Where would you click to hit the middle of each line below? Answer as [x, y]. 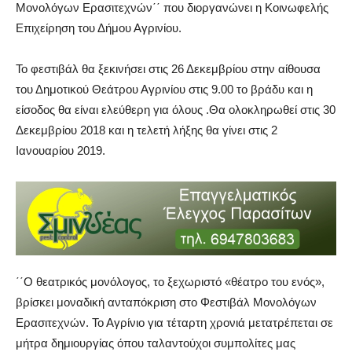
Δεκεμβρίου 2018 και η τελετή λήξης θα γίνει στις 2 [147, 130]
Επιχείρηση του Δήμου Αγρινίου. [99, 27]
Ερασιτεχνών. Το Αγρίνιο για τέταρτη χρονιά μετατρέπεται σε [174, 322]
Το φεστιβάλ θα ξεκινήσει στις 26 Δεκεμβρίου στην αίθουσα [168, 68]
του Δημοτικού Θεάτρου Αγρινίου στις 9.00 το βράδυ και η [164, 89]
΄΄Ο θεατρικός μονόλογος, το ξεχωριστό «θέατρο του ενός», [170, 281]
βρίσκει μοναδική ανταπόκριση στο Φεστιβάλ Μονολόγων [166, 302]
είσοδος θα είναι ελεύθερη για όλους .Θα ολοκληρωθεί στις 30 [176, 109]
